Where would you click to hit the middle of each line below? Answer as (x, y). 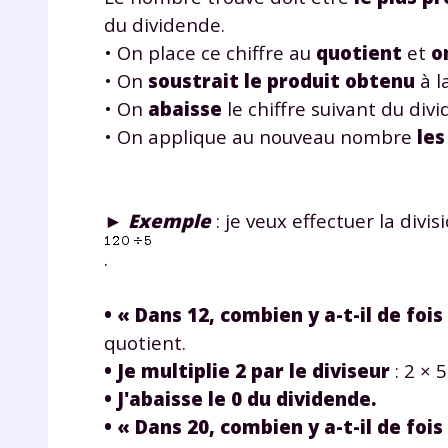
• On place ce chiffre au (210, 52)
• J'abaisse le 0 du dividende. (240, 398)
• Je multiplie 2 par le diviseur (247, 370)
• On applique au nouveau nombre (260, 136)
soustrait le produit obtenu (281, 80)
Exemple (169, 220)
